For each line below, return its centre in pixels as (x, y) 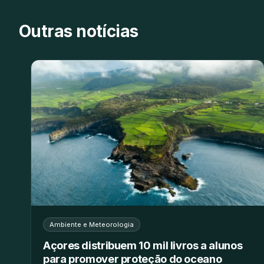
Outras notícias (79, 31)
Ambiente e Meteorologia (92, 224)
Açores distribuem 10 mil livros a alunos (143, 245)
